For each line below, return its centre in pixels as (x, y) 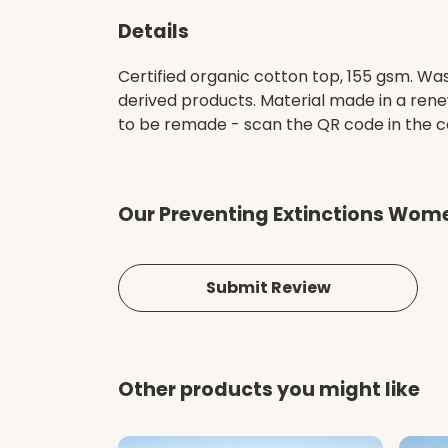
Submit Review (268, 287)
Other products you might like (269, 389)
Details (153, 31)
